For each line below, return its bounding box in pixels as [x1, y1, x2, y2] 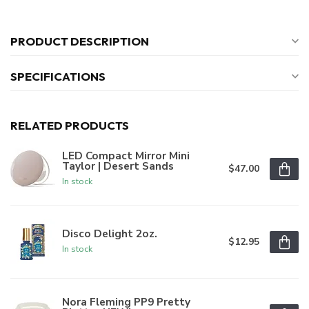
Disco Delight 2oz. [62, 226, 157, 241]
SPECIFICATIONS [10, 69, 106, 84]
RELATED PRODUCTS [10, 118, 129, 133]
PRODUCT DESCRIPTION [10, 34, 149, 49]
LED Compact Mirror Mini [62, 148, 190, 163]
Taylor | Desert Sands [62, 158, 174, 173]
